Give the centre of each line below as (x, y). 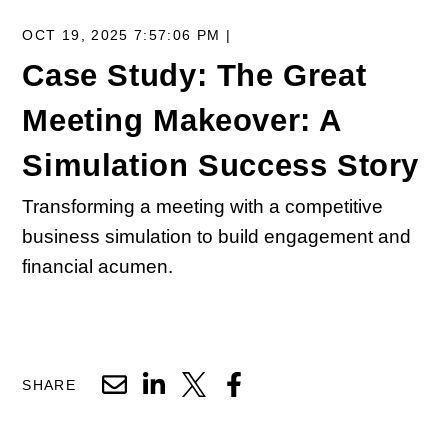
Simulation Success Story (221, 164)
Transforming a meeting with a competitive (203, 207)
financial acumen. (98, 267)
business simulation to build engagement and (217, 237)
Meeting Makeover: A (182, 119)
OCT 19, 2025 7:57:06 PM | (127, 35)
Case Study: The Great (194, 74)
